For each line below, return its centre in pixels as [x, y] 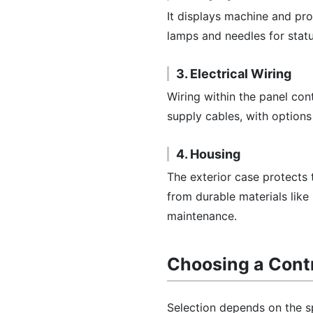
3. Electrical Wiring [234, 74]
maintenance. [202, 216]
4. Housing [208, 154]
